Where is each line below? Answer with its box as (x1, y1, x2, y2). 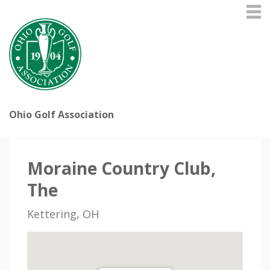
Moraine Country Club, (27, 157, 216, 180)
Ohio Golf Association (9, 108, 114, 121)
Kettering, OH (27, 207, 99, 221)
